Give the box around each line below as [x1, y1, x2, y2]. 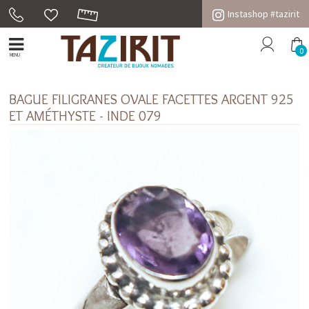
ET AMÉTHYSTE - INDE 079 [9, 107, 162, 124]
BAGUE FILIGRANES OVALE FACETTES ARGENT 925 [9, 90, 295, 108]
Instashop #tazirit [227, 8, 299, 20]
